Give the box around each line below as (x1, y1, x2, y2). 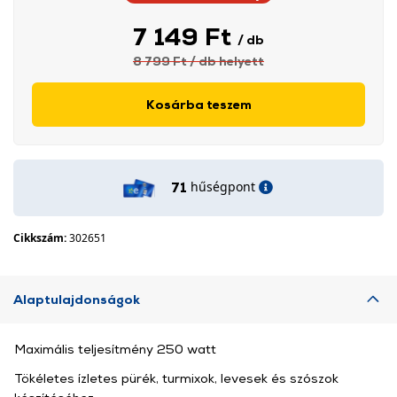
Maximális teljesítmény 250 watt (14, 341, 216, 356)
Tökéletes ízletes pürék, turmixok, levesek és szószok (14, 370, 339, 385)
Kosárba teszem (145, 97, 252, 112)
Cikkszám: (13, 230, 69, 245)
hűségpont (190, 178, 255, 195)
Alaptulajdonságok (13, 292, 140, 307)
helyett (219, 53, 264, 68)
